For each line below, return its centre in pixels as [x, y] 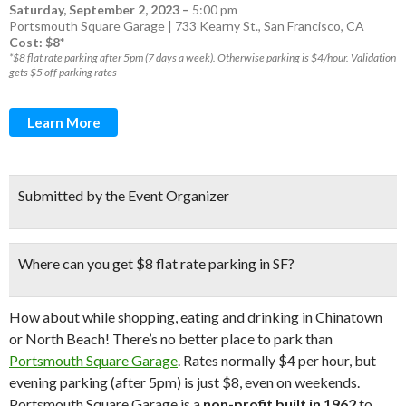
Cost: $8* [37, 42]
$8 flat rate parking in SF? [217, 263]
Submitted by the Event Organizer [124, 195]
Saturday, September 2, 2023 [94, 10]
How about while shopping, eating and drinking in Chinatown [196, 317]
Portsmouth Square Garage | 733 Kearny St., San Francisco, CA [187, 26]
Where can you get [77, 263]
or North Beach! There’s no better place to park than [171, 338]
